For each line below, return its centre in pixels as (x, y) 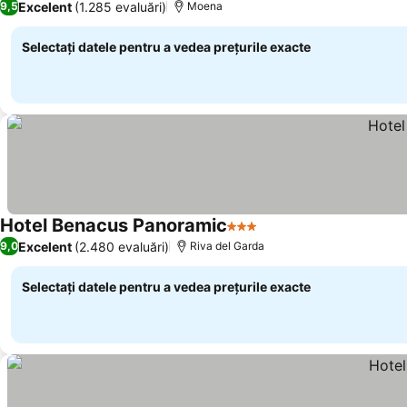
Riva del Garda (227, 246)
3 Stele (250, 235)
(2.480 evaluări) (122, 246)
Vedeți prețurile (313, 236)
